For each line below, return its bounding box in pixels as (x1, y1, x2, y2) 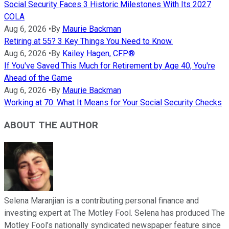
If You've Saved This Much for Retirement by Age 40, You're (4, 60, 215, 71)
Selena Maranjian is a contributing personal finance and (4, 196, 199, 206)
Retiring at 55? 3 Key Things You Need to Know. (4, 36, 173, 46)
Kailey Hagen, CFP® (62, 48, 135, 58)
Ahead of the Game (4, 73, 72, 83)
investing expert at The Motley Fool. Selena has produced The (4, 208, 225, 218)
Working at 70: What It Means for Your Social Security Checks (4, 97, 222, 107)
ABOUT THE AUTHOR (4, 120, 98, 131)
